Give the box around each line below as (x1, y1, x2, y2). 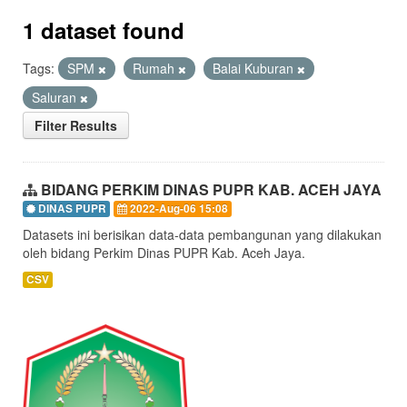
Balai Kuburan (213, 59, 297, 77)
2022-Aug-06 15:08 (127, 201, 228, 216)
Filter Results (35, 116, 117, 134)
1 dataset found (23, 15, 184, 45)
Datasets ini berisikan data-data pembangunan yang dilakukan (23, 225, 382, 243)
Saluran (32, 88, 80, 106)
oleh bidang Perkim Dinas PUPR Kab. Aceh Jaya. (23, 243, 305, 262)
